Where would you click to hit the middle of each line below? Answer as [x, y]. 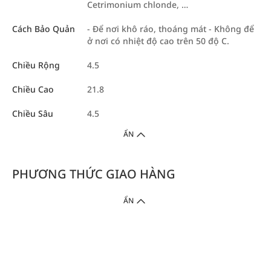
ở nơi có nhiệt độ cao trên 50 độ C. [158, 41]
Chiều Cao [33, 89]
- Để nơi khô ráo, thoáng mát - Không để [171, 29]
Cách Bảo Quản [44, 29]
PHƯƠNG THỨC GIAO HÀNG [94, 174]
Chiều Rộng [36, 65]
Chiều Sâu [33, 113]
